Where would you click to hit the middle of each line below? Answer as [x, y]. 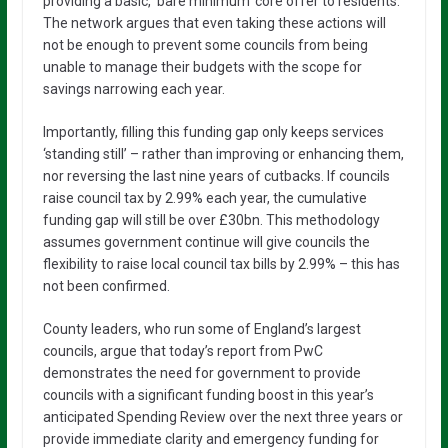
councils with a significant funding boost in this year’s [208, 395]
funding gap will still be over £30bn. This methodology [211, 220]
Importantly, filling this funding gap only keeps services [213, 132]
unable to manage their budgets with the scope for [202, 67]
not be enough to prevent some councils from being [205, 45]
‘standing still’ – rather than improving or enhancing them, [223, 154]
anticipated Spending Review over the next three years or [222, 417]
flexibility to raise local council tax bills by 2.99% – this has [221, 264]
